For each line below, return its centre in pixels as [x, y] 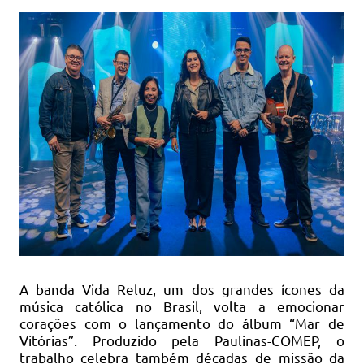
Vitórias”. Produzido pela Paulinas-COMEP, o [182, 340]
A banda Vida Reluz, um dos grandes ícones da [182, 288]
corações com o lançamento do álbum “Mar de [182, 323]
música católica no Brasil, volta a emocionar [182, 305]
